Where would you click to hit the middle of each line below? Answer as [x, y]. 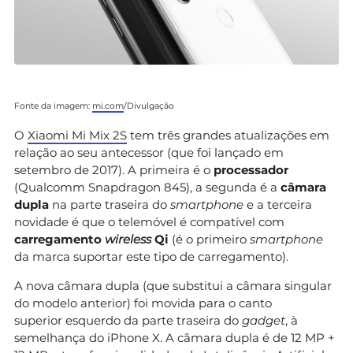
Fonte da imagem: [53, 106]
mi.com [108, 106]
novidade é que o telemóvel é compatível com [149, 221]
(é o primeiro [209, 239]
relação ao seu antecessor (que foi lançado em [149, 152]
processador [251, 169]
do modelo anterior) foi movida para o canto [143, 303]
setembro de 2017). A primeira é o [114, 169]
